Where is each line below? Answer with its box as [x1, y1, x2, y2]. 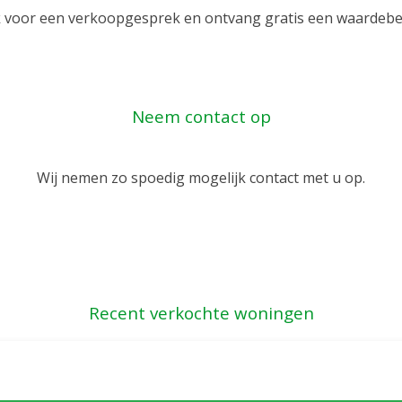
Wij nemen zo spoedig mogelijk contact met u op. [37, 168, 365, 188]
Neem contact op [131, 105, 271, 128]
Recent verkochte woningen [88, 301, 314, 324]
